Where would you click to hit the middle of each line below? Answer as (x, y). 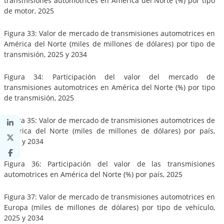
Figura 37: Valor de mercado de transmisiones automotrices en (109, 196)
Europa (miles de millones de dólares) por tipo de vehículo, (109, 207)
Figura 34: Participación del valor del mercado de (109, 76)
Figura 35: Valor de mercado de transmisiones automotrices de (109, 120)
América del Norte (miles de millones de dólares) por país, (109, 130)
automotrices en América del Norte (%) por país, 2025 (93, 174)
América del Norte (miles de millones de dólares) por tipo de (109, 43)
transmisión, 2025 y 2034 (45, 54)
